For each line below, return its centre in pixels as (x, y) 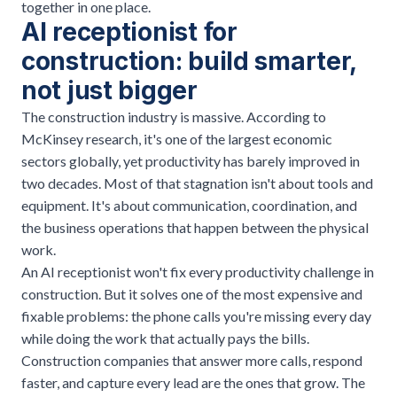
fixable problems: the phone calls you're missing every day (196, 315)
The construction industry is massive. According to (174, 116)
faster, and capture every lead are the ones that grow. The (193, 382)
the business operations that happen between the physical (195, 227)
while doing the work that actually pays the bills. (165, 338)
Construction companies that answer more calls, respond (192, 360)
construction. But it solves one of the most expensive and (192, 293)
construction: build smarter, (189, 61)
